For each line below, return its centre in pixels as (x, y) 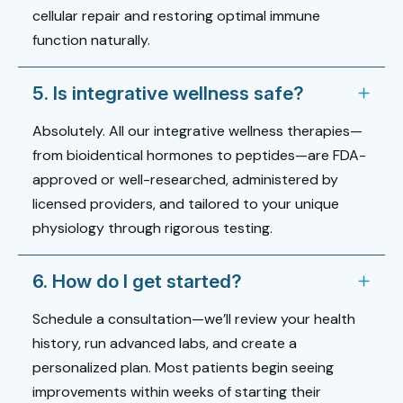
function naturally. (91, 40)
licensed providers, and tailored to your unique (186, 203)
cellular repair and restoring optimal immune (176, 15)
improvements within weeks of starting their (177, 391)
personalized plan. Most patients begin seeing (183, 367)
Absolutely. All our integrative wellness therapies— (197, 130)
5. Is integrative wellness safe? (168, 93)
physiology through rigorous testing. (152, 228)
